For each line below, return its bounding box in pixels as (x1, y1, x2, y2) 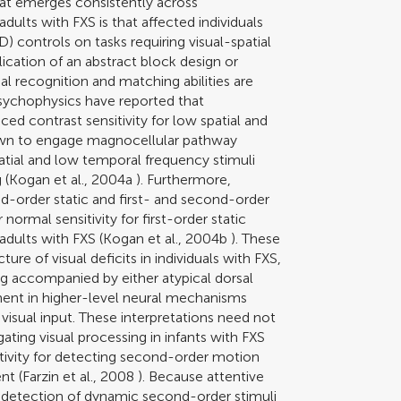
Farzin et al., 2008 (22, 367, 135, 385)
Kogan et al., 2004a (9, 170, 133, 188)
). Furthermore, (132, 170, 232, 188)
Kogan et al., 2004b (103, 229, 228, 247)
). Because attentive (134, 367, 265, 385)
